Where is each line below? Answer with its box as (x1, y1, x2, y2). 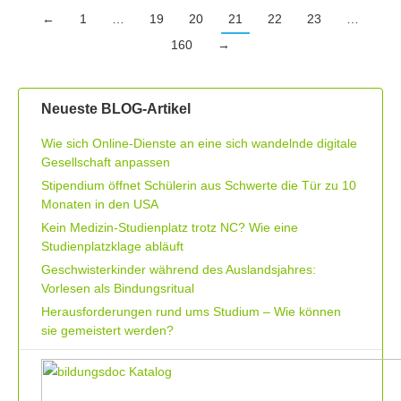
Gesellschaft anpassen (41, 155, 170, 170)
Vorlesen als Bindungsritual (41, 281, 194, 296)
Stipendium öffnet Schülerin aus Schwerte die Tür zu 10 (41, 178, 356, 193)
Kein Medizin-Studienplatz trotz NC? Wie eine (41, 220, 298, 235)
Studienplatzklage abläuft (41, 239, 183, 254)
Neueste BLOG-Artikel (41, 101, 191, 117)
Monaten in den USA (41, 197, 158, 212)
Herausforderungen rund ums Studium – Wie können (41, 304, 341, 320)
